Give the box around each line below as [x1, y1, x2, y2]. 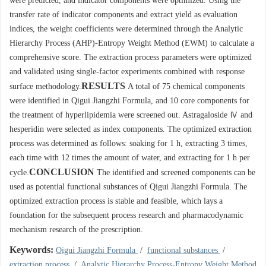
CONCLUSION [29, 167, 94, 177]
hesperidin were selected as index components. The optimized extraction [9, 125, 252, 134]
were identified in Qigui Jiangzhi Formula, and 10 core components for [9, 96, 249, 105]
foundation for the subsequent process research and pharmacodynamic [9, 211, 243, 220]
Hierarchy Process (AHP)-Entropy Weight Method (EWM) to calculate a [9, 39, 254, 47]
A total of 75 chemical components [128, 82, 245, 91]
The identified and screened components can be [97, 168, 255, 177]
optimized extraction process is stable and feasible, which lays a [9, 197, 223, 205]
